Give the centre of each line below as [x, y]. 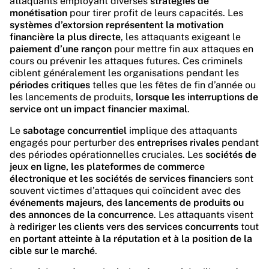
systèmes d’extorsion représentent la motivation [116, 25]
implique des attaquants [182, 131]
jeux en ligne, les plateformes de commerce [107, 167]
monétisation [38, 13]
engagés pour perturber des [73, 143]
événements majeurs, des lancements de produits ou [127, 203]
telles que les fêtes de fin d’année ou [173, 85]
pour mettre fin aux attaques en [183, 49]
